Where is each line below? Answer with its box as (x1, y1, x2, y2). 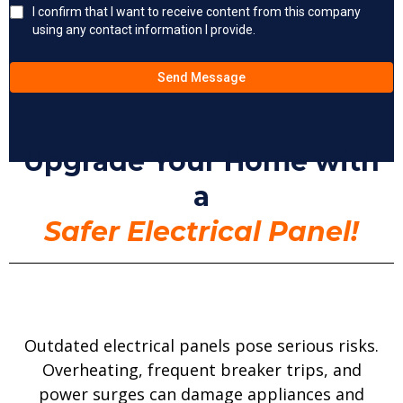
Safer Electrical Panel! (44, 215, 359, 248)
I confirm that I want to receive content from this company (32, 4, 361, 19)
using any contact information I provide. (32, 22, 255, 37)
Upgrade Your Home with (23, 145, 380, 178)
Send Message (157, 70, 246, 85)
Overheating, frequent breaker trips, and (41, 359, 362, 381)
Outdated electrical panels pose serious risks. (24, 335, 379, 356)
